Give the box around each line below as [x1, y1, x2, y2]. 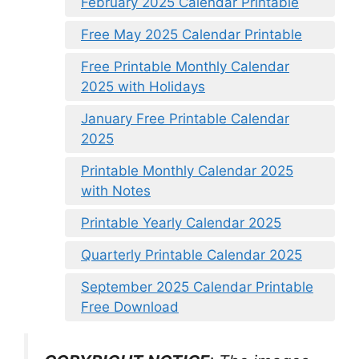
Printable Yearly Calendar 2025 [81, 215, 281, 232]
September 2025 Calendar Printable [81, 279, 313, 296]
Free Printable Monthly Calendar [81, 58, 289, 75]
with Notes [81, 183, 151, 200]
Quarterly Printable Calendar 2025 [81, 247, 302, 264]
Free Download [81, 299, 179, 316]
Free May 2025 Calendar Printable [81, 26, 302, 43]
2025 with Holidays [81, 79, 205, 95]
